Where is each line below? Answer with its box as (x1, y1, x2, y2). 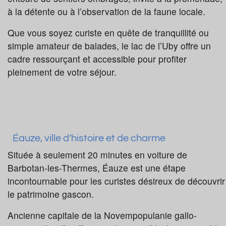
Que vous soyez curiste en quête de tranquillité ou (8, 26, 209, 39)
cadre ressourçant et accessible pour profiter (8, 52, 187, 65)
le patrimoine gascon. (8, 187, 94, 200)
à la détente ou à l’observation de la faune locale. (8, 5, 205, 18)
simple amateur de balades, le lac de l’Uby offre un (8, 39, 211, 52)
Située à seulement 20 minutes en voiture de (8, 148, 187, 161)
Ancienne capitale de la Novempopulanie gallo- (8, 208, 197, 221)
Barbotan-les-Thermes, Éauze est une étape (8, 161, 186, 174)
